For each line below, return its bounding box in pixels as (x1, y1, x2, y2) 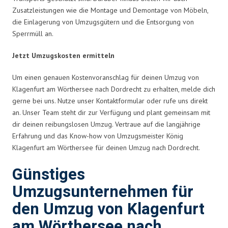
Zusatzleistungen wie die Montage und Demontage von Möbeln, (12, 5, 208, 15)
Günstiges (12, 163, 85, 186)
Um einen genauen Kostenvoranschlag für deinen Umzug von (12, 72, 199, 82)
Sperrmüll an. (12, 28, 53, 38)
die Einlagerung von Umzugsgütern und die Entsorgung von (12, 17, 194, 26)
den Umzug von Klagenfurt (12, 197, 205, 221)
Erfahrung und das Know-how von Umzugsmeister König (12, 131, 183, 140)
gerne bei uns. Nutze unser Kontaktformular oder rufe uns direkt (12, 96, 208, 105)
